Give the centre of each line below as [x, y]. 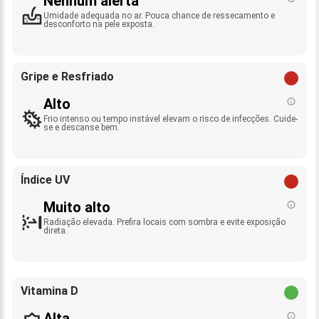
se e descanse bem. [82, 128]
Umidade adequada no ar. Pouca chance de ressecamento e [159, 16]
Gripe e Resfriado [67, 77]
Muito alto [77, 208]
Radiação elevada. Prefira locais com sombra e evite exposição [164, 223]
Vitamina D [49, 291]
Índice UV [45, 180]
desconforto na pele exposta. [99, 25]
